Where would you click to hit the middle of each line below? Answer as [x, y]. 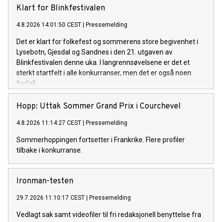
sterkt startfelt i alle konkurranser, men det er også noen [104, 73]
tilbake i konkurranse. [49, 150]
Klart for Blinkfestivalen [61, 9]
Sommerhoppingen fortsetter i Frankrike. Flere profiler [101, 140]
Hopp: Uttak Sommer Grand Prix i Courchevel [99, 107]
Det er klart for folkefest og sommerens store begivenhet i [107, 42]
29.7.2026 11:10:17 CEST [51, 198]
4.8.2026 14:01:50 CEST [49, 25]
